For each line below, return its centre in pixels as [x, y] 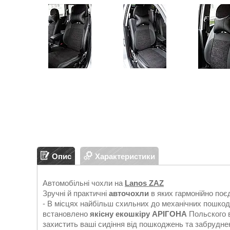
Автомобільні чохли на [84, 183]
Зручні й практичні [76, 193]
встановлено [66, 214]
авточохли [129, 193]
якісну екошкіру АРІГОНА [138, 214]
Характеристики [125, 156]
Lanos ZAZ [144, 183]
